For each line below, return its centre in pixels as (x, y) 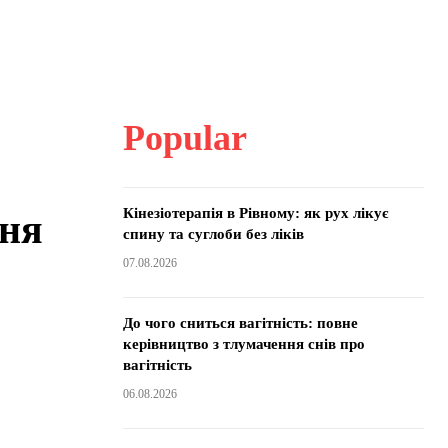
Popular (184, 138)
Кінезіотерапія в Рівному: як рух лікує (255, 213)
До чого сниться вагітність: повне (240, 323)
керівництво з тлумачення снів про (243, 344)
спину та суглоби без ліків (213, 234)
